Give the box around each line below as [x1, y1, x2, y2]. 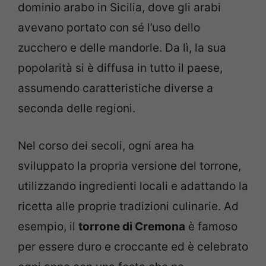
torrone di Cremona [78, 219, 185, 233]
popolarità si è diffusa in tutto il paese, [18, 61, 223, 75]
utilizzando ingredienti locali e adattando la [18, 179, 248, 193]
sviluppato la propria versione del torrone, [18, 159, 241, 173]
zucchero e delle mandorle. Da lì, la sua [18, 41, 226, 55]
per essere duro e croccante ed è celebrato [18, 239, 248, 254]
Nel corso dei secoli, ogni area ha [18, 138, 194, 153]
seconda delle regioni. [18, 102, 135, 116]
